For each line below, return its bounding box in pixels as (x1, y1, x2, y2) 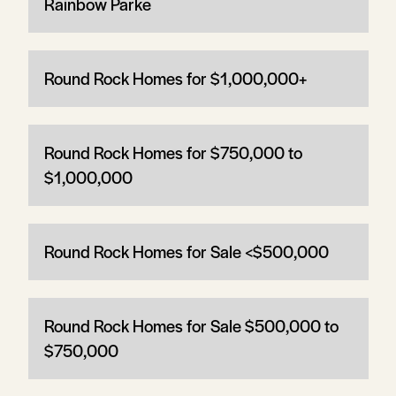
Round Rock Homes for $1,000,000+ (43, 65, 307, 90)
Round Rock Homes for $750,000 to (43, 140, 302, 164)
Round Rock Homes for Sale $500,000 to (43, 313, 339, 338)
